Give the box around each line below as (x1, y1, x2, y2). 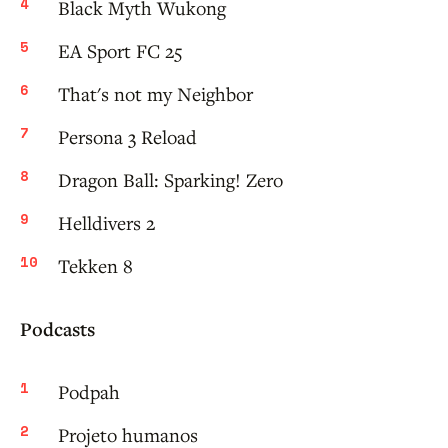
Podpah (58, 379, 120, 405)
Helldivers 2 (58, 210, 155, 236)
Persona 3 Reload (58, 124, 197, 150)
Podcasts (20, 316, 95, 343)
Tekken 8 (58, 253, 133, 279)
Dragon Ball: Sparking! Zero (58, 167, 283, 193)
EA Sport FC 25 (58, 38, 182, 64)
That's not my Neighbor (58, 81, 253, 107)
